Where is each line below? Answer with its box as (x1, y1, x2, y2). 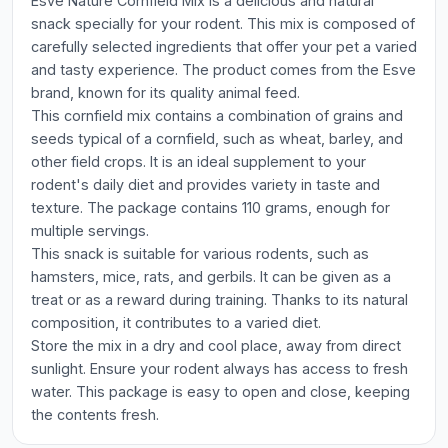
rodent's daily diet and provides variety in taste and (31, 176, 380, 193)
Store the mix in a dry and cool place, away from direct (31, 337, 401, 354)
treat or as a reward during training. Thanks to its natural (31, 291, 408, 308)
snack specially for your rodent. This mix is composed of (31, 15, 415, 32)
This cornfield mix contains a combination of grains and (31, 107, 403, 124)
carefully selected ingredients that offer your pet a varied (31, 38, 417, 55)
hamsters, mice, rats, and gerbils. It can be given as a (31, 268, 391, 285)
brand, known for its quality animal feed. (31, 84, 300, 101)
